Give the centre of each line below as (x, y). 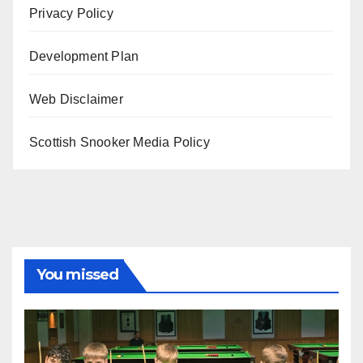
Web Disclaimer (76, 99)
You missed (77, 275)
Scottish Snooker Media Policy (120, 142)
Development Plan (84, 56)
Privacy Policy (71, 13)
